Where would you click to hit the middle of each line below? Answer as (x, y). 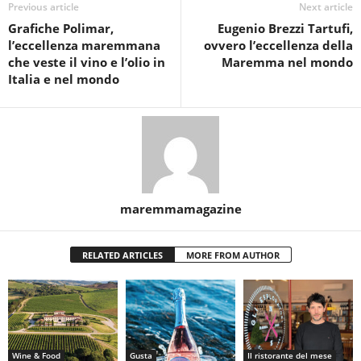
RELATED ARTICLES (122, 255)
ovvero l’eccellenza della (278, 46)
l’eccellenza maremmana (84, 46)
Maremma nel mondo (287, 62)
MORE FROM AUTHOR (232, 255)
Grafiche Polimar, (61, 29)
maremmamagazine (180, 209)
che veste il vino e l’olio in (87, 62)
